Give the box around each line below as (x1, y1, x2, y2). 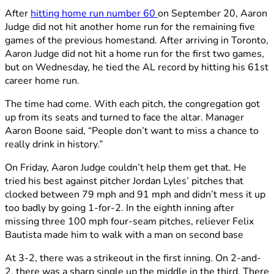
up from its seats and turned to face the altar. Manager (5, 110, 244, 124)
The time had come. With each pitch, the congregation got (5, 97, 260, 111)
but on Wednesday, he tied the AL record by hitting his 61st (5, 60, 268, 74)
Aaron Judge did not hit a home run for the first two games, (5, 46, 264, 61)
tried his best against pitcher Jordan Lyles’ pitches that (5, 174, 243, 188)
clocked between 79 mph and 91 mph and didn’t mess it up (5, 187, 265, 201)
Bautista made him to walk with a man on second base (5, 228, 243, 242)
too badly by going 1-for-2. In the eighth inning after (5, 201, 234, 215)
